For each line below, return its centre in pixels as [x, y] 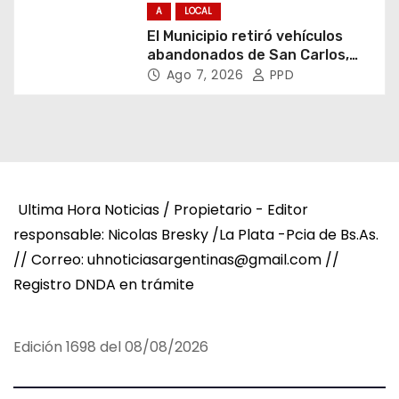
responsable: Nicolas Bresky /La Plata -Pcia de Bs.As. [196, 234]
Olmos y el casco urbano [232, 73]
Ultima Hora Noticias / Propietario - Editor [163, 209]
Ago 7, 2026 [207, 74]
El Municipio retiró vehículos [244, 36]
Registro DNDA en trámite [104, 284]
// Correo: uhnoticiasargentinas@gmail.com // [176, 259]
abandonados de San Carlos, [248, 54]
